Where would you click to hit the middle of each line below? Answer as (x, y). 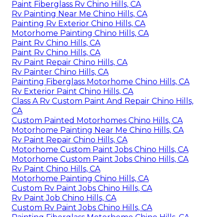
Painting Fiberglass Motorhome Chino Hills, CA (101, 82)
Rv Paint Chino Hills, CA (56, 169)
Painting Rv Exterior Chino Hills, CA (78, 24)
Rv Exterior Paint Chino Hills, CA (72, 92)
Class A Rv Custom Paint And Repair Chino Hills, (102, 101)
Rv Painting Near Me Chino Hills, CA (79, 14)
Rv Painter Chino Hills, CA (60, 72)
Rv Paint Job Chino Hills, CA (64, 198)
